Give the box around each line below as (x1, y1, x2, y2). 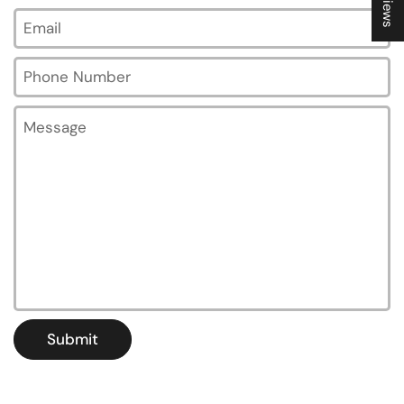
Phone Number (14, 56, 106, 75)
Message (14, 105, 67, 124)
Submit (47, 328, 98, 349)
